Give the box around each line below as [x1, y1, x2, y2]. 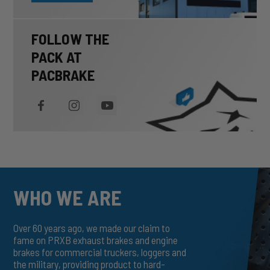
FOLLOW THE [31, 29, 109, 48]
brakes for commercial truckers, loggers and [13, 245, 186, 258]
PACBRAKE [31, 65, 95, 84]
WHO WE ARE [13, 184, 122, 210]
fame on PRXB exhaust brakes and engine [13, 233, 178, 246]
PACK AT [31, 47, 82, 66]
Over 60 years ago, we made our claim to [13, 221, 170, 234]
